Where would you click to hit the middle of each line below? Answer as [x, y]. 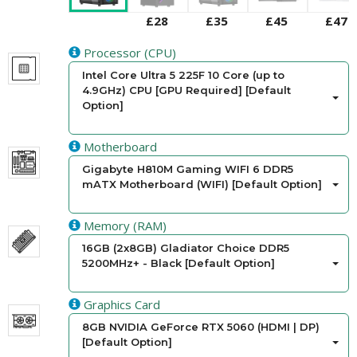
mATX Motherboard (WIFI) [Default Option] [202, 184]
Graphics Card [121, 305]
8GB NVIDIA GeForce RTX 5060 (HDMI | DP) [201, 327]
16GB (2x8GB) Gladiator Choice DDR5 [186, 248]
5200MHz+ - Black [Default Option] [179, 263]
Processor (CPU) [129, 53]
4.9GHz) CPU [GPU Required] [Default [187, 90]
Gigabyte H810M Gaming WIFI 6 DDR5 [188, 169]
